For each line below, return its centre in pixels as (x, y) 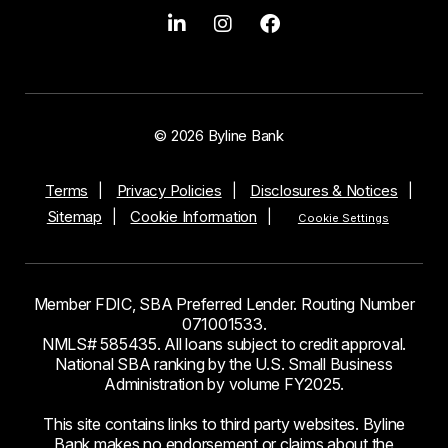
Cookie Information (193, 217)
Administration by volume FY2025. (224, 384)
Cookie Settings (343, 218)
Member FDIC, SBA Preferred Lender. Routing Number (224, 304)
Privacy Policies (169, 191)
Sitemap (74, 217)
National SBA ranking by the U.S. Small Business (224, 364)
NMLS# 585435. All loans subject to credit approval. (224, 344)
